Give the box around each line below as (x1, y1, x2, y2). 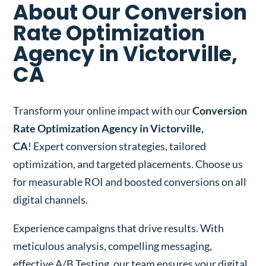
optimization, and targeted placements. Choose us (13, 157, 243, 170)
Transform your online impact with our (13, 103, 193, 117)
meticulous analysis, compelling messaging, (13, 239, 213, 252)
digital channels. (13, 192, 88, 206)
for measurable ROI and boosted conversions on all (13, 175, 247, 188)
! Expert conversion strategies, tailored (28, 139, 207, 153)
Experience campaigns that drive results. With (13, 221, 224, 235)
